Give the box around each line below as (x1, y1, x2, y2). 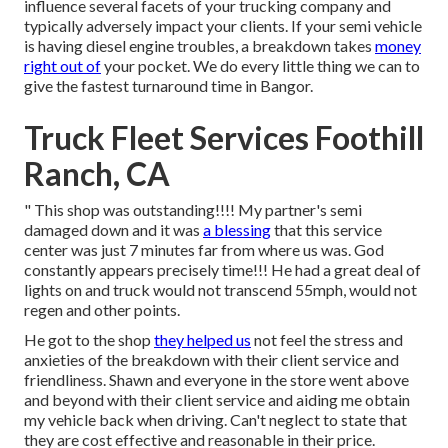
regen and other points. (24, 300, 180, 320)
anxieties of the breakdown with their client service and (24, 350, 399, 370)
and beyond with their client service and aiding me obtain (24, 390, 410, 410)
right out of (24, 56, 101, 76)
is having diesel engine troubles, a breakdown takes (24, 36, 375, 56)
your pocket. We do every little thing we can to (101, 56, 420, 76)
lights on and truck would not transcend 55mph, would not (24, 280, 417, 300)
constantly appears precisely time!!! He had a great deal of (24, 260, 421, 280)
